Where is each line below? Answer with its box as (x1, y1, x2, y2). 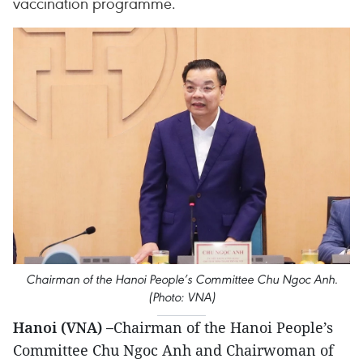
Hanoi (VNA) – (13, 317, 113, 337)
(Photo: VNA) (147, 288, 216, 305)
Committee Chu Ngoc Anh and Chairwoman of (13, 340, 334, 360)
